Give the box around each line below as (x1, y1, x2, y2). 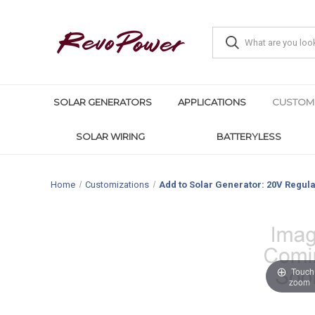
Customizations (85, 179, 150, 190)
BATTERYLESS (217, 131, 281, 142)
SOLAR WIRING (76, 131, 145, 142)
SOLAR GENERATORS (53, 96, 152, 108)
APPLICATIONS (177, 96, 246, 108)
